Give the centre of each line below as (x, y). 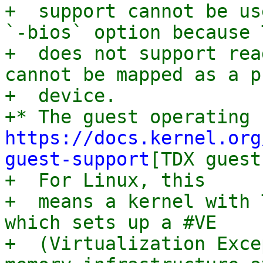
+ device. (60, 96)
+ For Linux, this (105, 180)
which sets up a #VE (111, 222)
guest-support (77, 159)
